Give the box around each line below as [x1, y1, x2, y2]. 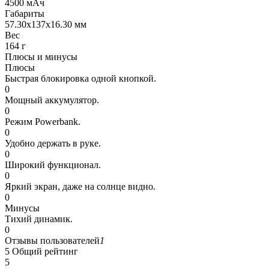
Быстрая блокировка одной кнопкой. [5, 73, 156, 83]
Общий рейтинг [12, 246, 78, 256]
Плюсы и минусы [5, 51, 77, 62]
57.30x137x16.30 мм [5, 19, 86, 29]
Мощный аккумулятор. [5, 94, 99, 105]
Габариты [5, 8, 44, 19]
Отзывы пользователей [5, 235, 100, 246]
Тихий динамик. [5, 213, 73, 224]
